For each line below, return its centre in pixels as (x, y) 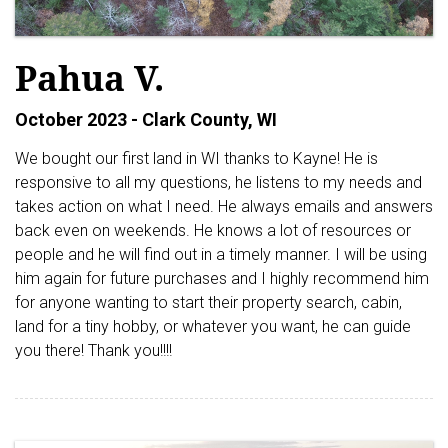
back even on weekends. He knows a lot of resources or (213, 230)
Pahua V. (89, 77)
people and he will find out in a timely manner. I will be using (221, 254)
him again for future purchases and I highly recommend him (222, 278)
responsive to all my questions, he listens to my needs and (218, 182)
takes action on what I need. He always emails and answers (224, 206)
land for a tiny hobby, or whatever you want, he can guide (213, 326)
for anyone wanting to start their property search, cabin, (208, 302)
